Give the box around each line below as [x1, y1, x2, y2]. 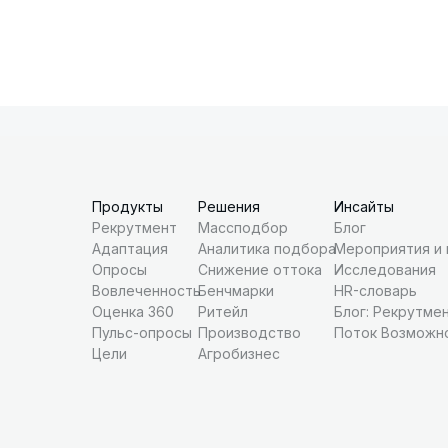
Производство [198, 324, 301, 341]
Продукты [92, 198, 163, 215]
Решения [198, 198, 260, 215]
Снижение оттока [198, 261, 322, 278]
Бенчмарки [198, 282, 274, 299]
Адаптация [92, 240, 168, 257]
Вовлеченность [92, 282, 201, 299]
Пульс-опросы [92, 324, 192, 341]
